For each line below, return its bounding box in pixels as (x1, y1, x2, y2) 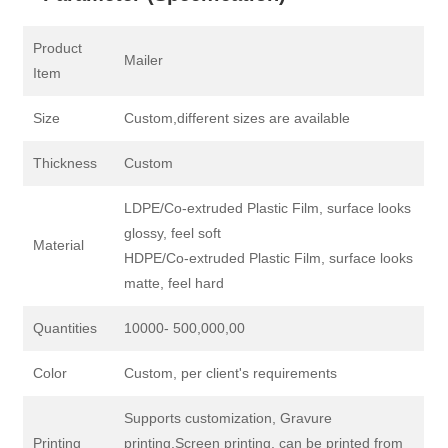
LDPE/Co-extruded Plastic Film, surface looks (124, 200, 412, 217)
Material (33, 237, 85, 254)
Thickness (33, 155, 98, 172)
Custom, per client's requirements (124, 365, 338, 382)
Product (33, 40, 83, 57)
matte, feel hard (124, 275, 225, 292)
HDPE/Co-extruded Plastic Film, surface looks (124, 250, 414, 267)
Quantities (33, 320, 98, 337)
